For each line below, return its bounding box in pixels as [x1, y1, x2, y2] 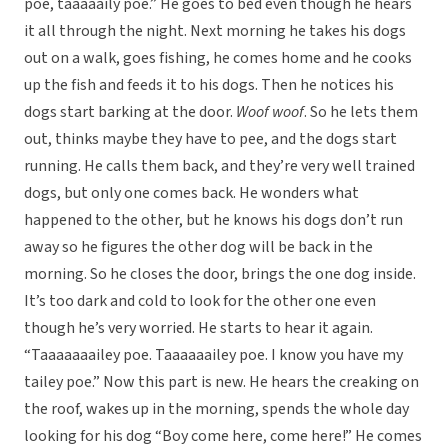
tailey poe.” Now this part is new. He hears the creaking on [24, 371, 419, 394]
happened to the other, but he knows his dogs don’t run [24, 209, 403, 232]
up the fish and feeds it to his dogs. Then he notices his [24, 74, 394, 97]
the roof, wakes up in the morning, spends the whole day [24, 398, 409, 421]
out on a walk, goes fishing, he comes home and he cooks [24, 47, 412, 70]
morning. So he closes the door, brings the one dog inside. [24, 263, 416, 286]
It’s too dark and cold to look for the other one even [24, 290, 376, 313]
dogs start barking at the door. [24, 101, 236, 124]
